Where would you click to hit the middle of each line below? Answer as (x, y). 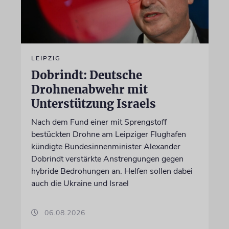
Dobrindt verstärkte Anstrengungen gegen (107, 159)
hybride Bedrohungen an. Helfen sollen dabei (112, 171)
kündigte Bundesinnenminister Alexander (106, 146)
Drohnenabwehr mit (89, 89)
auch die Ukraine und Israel (80, 183)
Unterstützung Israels (93, 104)
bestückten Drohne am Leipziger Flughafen (108, 134)
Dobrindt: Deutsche (86, 75)
